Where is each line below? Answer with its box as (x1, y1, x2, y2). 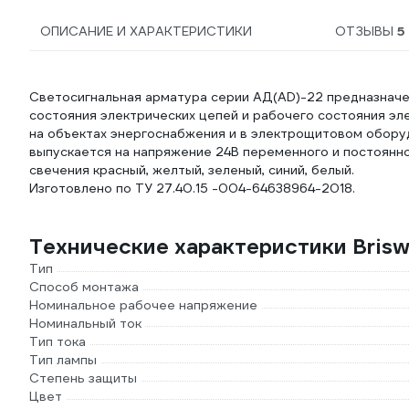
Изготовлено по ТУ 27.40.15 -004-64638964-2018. (29, 180, 355, 196)
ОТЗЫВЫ (334, 23, 397, 39)
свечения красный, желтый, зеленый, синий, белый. (29, 162, 354, 178)
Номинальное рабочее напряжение (29, 297, 257, 313)
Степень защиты (29, 370, 137, 386)
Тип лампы (29, 351, 97, 368)
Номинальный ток (29, 315, 142, 331)
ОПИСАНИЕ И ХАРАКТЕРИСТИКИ (40, 23, 252, 39)
